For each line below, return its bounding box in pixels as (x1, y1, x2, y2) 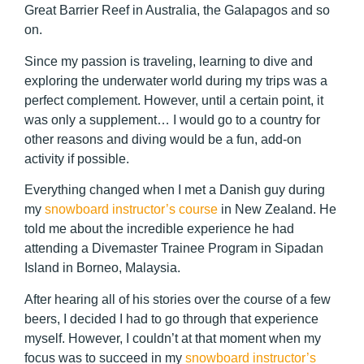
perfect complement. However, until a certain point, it (24, 93, 323, 107)
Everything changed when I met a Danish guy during (24, 183, 325, 197)
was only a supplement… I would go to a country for (24, 112, 320, 127)
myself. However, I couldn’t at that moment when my (24, 331, 321, 345)
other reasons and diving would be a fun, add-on (24, 132, 301, 146)
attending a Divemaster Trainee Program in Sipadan (24, 241, 323, 256)
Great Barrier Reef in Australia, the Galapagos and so (24, 3, 330, 18)
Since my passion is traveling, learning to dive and (24, 54, 313, 68)
